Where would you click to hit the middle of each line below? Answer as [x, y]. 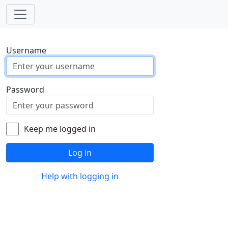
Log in [80, 152]
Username [26, 50]
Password [25, 89]
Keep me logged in [60, 129]
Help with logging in [80, 176]
